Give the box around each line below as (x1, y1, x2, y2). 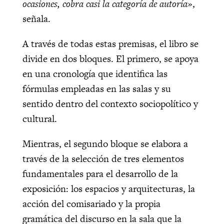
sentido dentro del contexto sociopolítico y (22, 96, 198, 110)
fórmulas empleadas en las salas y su (22, 81, 171, 95)
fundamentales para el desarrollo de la (22, 166, 178, 180)
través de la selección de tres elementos (22, 151, 184, 165)
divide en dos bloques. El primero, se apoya (22, 51, 198, 65)
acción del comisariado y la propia (22, 196, 160, 210)
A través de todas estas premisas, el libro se (22, 36, 198, 50)
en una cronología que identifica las (22, 66, 167, 80)
